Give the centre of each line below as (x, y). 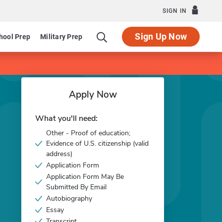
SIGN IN (175, 11)
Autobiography (69, 198)
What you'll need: (66, 118)
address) (59, 154)
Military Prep (61, 37)
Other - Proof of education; (88, 133)
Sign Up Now (161, 36)
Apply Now (93, 95)
